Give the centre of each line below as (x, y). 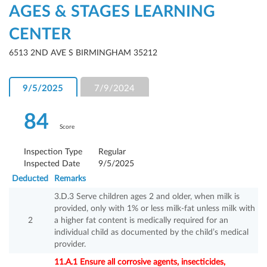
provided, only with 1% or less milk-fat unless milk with (155, 209)
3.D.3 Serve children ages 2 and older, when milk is (147, 197)
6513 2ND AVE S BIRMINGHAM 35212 (83, 53)
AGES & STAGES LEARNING (112, 12)
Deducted (30, 179)
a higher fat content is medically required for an (141, 221)
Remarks (70, 179)
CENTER (40, 35)
